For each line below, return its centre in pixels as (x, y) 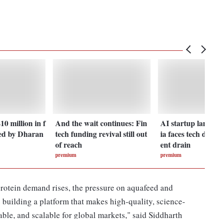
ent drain (176, 144)
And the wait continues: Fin (101, 123)
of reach (69, 144)
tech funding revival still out (101, 133)
